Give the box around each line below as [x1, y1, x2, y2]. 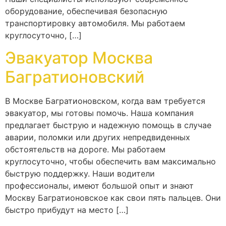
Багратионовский [5, 67, 144, 87]
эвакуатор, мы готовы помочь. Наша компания [5, 108, 194, 119]
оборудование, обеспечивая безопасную [5, 6, 167, 16]
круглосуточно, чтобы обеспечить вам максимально [5, 156, 216, 167]
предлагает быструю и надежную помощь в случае [5, 120, 211, 131]
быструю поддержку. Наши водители [5, 168, 155, 179]
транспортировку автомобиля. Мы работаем [5, 18, 185, 28]
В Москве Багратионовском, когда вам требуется [5, 96, 205, 106]
